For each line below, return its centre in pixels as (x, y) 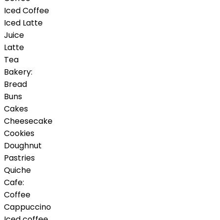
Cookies (19, 134)
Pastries (19, 158)
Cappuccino (27, 207)
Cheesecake (28, 121)
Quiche (17, 170)
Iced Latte (23, 23)
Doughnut (23, 146)
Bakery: (18, 72)
